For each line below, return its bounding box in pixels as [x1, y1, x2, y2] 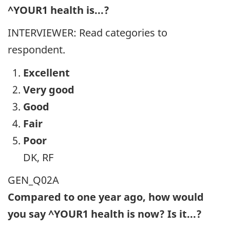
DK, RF [23, 150, 53, 164]
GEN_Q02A [8, 173, 59, 187]
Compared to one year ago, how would [8, 190, 204, 204]
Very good [23, 82, 74, 97]
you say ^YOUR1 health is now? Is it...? [8, 207, 202, 221]
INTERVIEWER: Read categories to [8, 26, 167, 40]
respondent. [8, 43, 65, 57]
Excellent [23, 65, 70, 80]
